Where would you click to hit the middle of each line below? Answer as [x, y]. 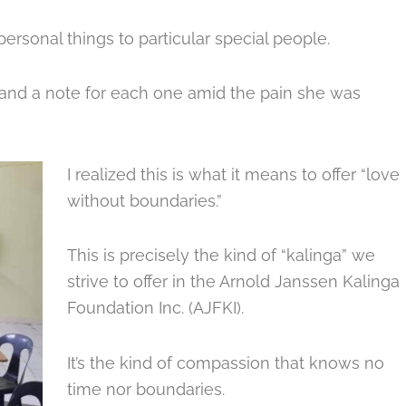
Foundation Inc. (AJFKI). [155, 308]
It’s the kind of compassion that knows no [226, 362]
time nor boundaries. [146, 389]
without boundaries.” [145, 200]
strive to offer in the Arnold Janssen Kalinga [233, 281]
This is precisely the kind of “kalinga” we [221, 255]
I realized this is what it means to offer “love [233, 174]
